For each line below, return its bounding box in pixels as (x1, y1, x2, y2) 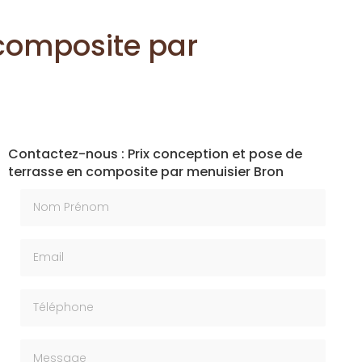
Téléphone (19, 287, 87, 306)
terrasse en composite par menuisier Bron (7, 162, 284, 181)
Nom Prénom (19, 187, 100, 206)
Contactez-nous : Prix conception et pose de (7, 145, 302, 163)
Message (19, 337, 77, 356)
